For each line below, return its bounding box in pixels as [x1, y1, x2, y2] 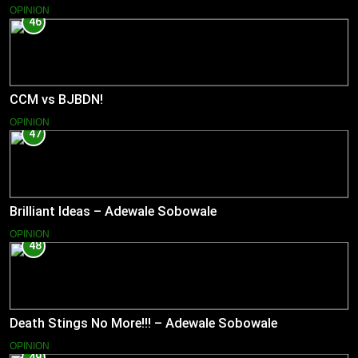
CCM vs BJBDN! [10, 91, 103, 107]
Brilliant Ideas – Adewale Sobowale [10, 203, 217, 219]
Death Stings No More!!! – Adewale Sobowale [10, 315, 277, 331]
